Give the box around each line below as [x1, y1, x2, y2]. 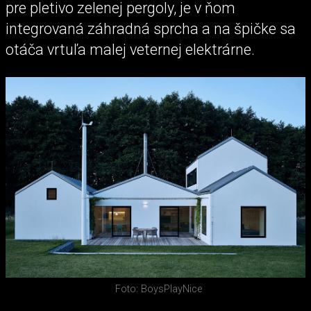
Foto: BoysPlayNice [115, 283, 202, 295]
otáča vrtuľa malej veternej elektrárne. [6, 41, 258, 59]
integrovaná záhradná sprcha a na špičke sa [6, 20, 296, 38]
